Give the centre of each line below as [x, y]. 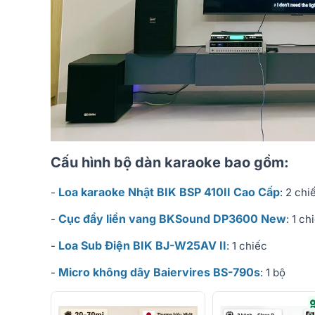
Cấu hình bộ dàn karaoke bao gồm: [170, 163]
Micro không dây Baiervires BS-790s [159, 272]
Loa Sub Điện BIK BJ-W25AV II [142, 246]
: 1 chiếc [247, 246]
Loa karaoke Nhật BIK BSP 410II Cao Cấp [169, 192]
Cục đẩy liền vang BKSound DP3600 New [172, 219]
